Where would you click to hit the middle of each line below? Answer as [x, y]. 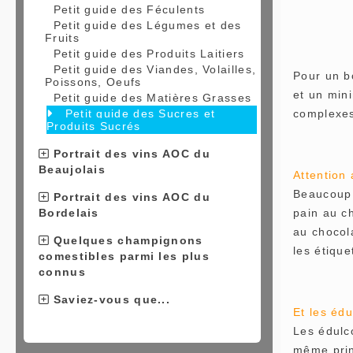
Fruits [62, 38]
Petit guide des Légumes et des [147, 25]
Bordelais [69, 213]
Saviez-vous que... [110, 299]
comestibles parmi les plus [124, 256]
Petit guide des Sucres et [140, 113]
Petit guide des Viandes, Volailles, [155, 69]
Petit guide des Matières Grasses [152, 98]
